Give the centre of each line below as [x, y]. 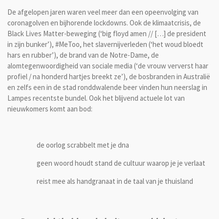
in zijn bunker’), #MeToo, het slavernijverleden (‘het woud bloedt [105, 44]
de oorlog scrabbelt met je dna [83, 145]
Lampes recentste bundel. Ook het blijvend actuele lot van [96, 98]
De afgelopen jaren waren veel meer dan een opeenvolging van [103, 12]
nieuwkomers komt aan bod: [50, 109]
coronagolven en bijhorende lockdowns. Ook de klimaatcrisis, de [104, 23]
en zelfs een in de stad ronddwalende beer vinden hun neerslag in [107, 88]
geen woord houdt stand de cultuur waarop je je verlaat [121, 163]
